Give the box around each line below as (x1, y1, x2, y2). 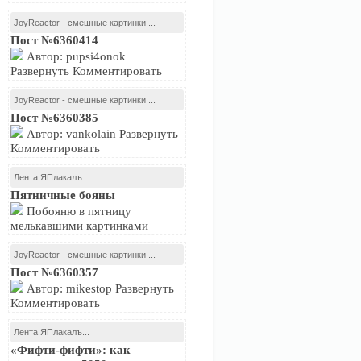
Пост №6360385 (10, 111, 98, 124)
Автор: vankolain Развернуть (23, 127, 178, 140)
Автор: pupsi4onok (23, 50, 126, 63)
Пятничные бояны (10, 189, 115, 201)
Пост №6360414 (10, 34, 98, 47)
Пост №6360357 (10, 266, 98, 279)
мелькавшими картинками (10, 219, 148, 232)
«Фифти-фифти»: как (10, 343, 131, 356)
